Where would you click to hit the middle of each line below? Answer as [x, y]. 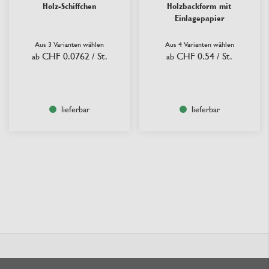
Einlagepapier [199, 18]
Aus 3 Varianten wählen [70, 44]
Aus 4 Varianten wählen [199, 44]
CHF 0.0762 [65, 56]
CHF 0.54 [196, 56]
